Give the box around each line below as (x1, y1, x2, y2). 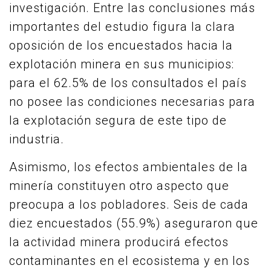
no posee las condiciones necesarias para (9, 94, 255, 109)
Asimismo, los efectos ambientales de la (9, 160, 248, 174)
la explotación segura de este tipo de (9, 113, 227, 128)
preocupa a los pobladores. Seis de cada (9, 197, 249, 212)
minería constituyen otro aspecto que (9, 178, 229, 193)
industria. (9, 132, 64, 146)
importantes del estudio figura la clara (9, 19, 235, 34)
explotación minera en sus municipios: (9, 57, 234, 71)
